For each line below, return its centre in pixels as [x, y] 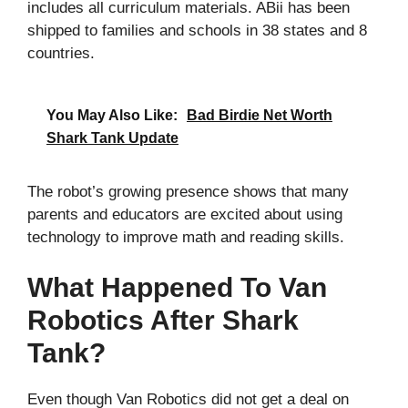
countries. [61, 54]
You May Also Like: [112, 115]
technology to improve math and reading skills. [186, 237]
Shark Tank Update [112, 138]
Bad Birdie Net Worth [260, 115]
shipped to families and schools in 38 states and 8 [197, 31]
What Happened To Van [177, 288]
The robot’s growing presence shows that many [188, 191]
